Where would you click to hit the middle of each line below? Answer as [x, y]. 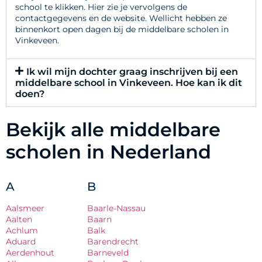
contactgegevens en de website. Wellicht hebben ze [121, 18]
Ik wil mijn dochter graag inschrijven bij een [132, 72]
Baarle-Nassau [116, 208]
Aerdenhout [30, 253]
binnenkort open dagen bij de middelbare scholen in [122, 29]
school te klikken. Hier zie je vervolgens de [101, 7]
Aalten [19, 219]
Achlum [22, 230]
